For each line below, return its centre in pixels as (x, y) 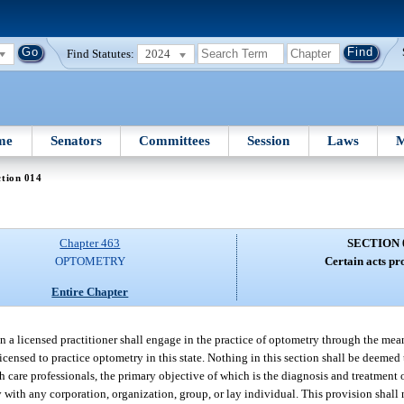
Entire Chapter (90, 291)
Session (269, 140)
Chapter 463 (90, 243)
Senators (76, 140)
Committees (175, 140)
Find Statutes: (101, 53)
